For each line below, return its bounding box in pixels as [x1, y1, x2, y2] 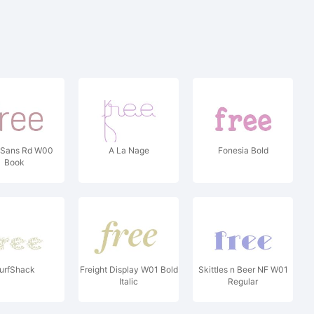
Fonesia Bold [217, 145, 268, 156]
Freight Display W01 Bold [79, 264, 178, 275]
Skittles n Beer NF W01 [198, 264, 288, 275]
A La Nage [108, 145, 149, 156]
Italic [119, 276, 138, 287]
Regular [228, 276, 258, 287]
